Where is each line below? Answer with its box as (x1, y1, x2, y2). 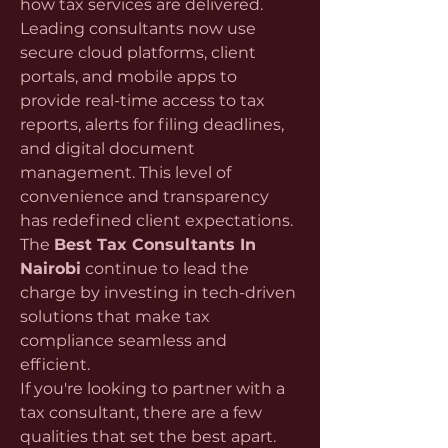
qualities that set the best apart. (20, 427, 276, 446)
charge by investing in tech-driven (20, 283, 296, 302)
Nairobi (20, 259, 81, 278)
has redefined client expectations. (20, 211, 293, 230)
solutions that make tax (20, 307, 210, 326)
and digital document (20, 139, 195, 158)
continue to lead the (81, 259, 249, 278)
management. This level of (20, 163, 231, 182)
